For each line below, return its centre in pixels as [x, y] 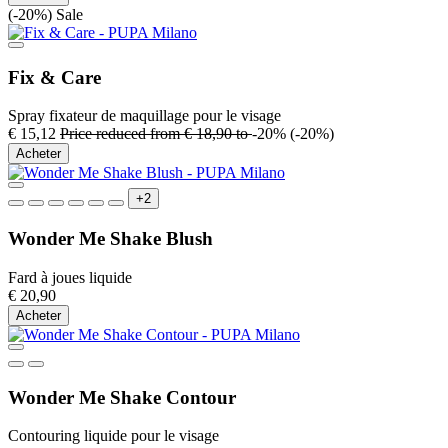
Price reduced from [122, 134]
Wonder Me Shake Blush [110, 239]
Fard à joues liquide [70, 277]
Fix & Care [54, 77]
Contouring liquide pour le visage [113, 436]
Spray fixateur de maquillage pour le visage [144, 116]
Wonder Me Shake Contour [122, 397]
